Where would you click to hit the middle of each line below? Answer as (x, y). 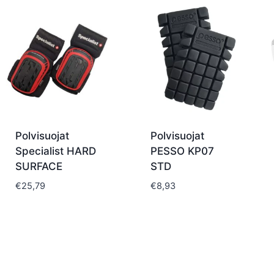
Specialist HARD (55, 151)
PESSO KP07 (182, 151)
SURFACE (39, 166)
